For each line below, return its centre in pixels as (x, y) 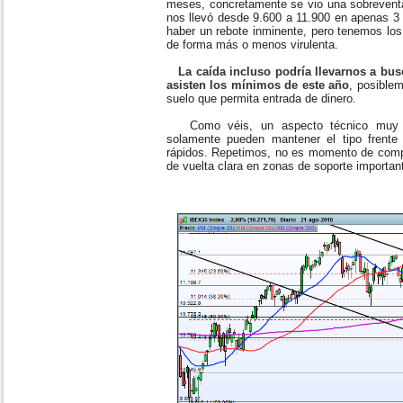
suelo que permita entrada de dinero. (261, 99)
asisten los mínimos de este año (258, 85)
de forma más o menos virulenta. (254, 45)
